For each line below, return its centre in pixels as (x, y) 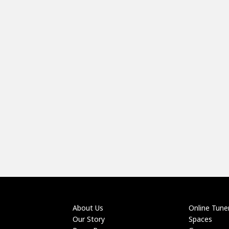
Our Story (88, 219)
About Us (88, 208)
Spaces (200, 219)
